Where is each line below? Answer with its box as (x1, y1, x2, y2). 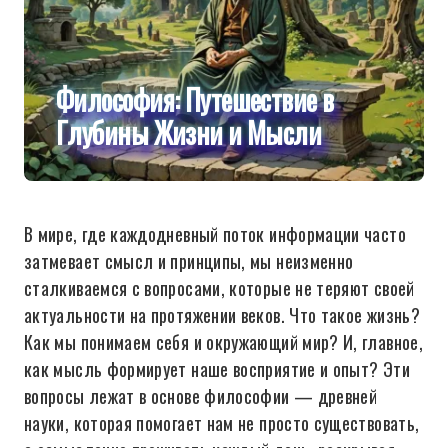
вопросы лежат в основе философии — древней (24, 383, 378, 409)
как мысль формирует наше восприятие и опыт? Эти (24, 356, 410, 382)
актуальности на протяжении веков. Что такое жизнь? (24, 302, 420, 328)
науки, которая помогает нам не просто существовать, (24, 410, 420, 436)
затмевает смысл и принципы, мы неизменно (24, 248, 354, 274)
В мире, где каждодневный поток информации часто (24, 221, 406, 247)
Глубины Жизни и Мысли (56, 112, 322, 153)
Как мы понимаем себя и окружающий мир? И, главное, (24, 329, 423, 355)
